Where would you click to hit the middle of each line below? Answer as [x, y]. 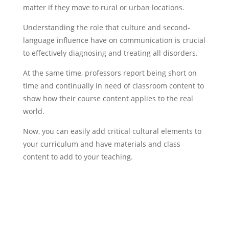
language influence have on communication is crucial [114, 40]
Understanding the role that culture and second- [106, 28]
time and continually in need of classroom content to [113, 86]
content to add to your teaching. [79, 157]
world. [33, 111]
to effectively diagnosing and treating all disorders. [110, 53]
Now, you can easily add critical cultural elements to [112, 131]
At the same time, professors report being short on [110, 73]
